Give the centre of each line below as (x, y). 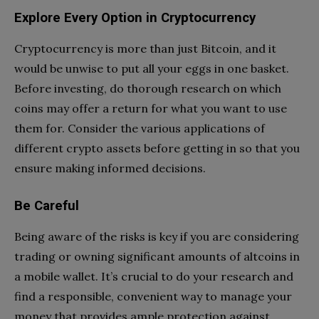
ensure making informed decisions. (110, 168)
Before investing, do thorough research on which (148, 88)
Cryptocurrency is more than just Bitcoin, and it (145, 48)
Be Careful (47, 205)
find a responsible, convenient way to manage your (153, 296)
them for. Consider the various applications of (140, 128)
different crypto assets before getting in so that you (157, 148)
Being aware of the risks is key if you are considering (157, 236)
